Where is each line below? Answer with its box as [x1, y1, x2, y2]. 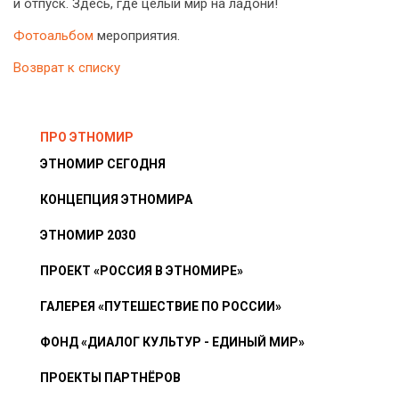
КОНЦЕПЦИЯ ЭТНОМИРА [40, 192, 192, 208]
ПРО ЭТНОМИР [40, 130, 134, 145]
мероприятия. [94, 28, 180, 45]
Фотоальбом [13, 28, 94, 45]
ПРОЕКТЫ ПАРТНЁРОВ [40, 370, 181, 386]
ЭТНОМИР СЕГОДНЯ [40, 157, 166, 172]
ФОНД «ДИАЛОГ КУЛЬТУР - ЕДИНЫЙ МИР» [40, 335, 305, 350]
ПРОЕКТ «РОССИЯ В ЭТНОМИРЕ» [40, 264, 243, 279]
